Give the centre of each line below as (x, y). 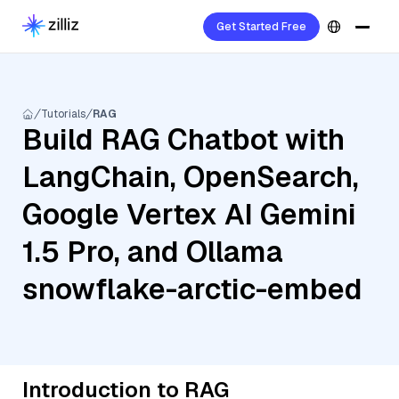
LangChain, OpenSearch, (191, 177)
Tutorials (63, 114)
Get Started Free (261, 27)
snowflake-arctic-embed (192, 289)
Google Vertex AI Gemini (189, 214)
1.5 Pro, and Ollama (153, 252)
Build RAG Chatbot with (183, 139)
